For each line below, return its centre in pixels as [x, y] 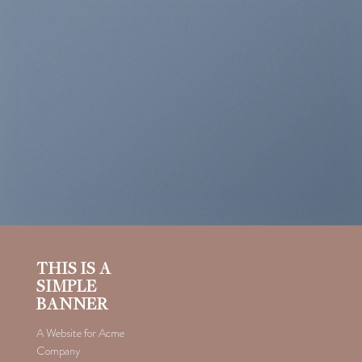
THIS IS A [74, 268]
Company [58, 351]
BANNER [72, 303]
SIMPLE [67, 286]
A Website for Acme [80, 333]
